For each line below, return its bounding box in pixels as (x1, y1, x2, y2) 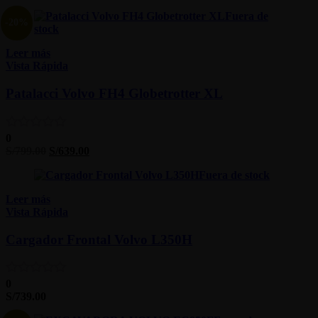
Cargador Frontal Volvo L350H (6, 231, 192, 247)
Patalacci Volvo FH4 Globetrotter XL (6, 86, 223, 102)
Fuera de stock (199, 168, 270, 181)
